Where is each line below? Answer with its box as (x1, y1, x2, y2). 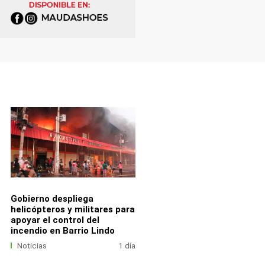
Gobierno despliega (10, 193, 93, 204)
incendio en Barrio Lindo (10, 225, 115, 236)
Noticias (17, 241, 47, 250)
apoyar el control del (10, 214, 99, 225)
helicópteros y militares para (10, 203, 135, 215)
